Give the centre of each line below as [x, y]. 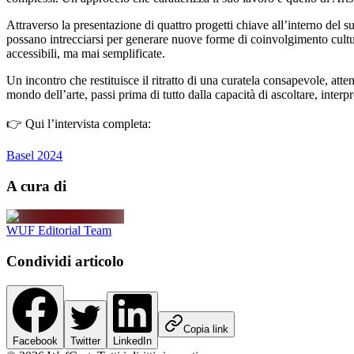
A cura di [36, 186]
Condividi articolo [65, 262]
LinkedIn [132, 341]
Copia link [206, 329]
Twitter [85, 341]
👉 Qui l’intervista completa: [79, 123]
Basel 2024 [34, 155]
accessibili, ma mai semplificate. [86, 53]
